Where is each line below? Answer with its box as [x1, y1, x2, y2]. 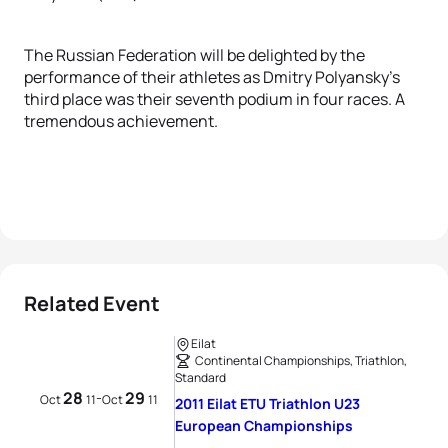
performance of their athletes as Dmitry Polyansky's [24, 66, 400, 88]
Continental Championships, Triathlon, [195, 352, 407, 369]
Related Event [24, 290, 160, 317]
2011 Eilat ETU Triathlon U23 [175, 394, 360, 413]
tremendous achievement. [24, 110, 218, 132]
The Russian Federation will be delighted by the [24, 44, 365, 66]
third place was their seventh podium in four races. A [24, 88, 405, 110]
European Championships [175, 416, 353, 435]
